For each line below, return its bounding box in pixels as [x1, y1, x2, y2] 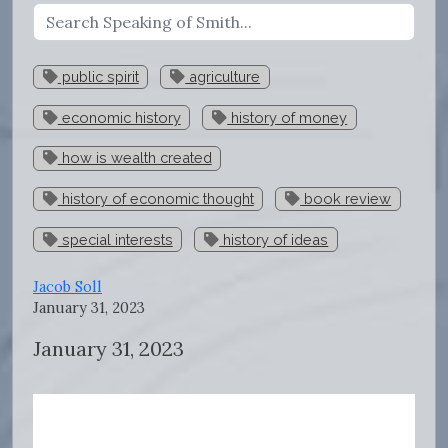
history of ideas [219, 230, 329, 248]
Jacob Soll [33, 277, 102, 297]
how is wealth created [57, 149, 212, 167]
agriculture [185, 67, 261, 85]
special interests [57, 230, 173, 248]
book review [300, 190, 392, 208]
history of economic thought [57, 190, 254, 208]
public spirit [57, 67, 139, 85]
